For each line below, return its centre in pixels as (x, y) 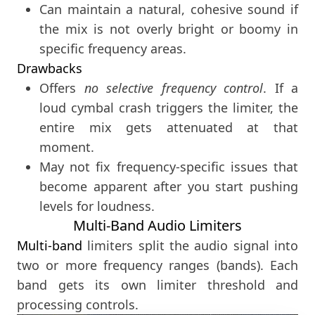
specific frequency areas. (113, 49)
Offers (62, 88)
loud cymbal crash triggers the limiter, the (169, 108)
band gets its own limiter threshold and (157, 285)
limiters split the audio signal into (190, 246)
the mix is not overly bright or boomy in (169, 29)
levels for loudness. (97, 206)
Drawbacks (50, 69)
